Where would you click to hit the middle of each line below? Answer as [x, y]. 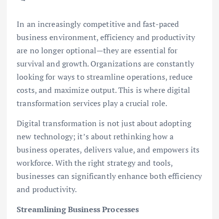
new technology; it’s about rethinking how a [95, 137]
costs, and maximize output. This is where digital [103, 90]
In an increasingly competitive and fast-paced [98, 24]
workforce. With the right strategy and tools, [95, 163]
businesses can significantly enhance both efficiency [109, 176]
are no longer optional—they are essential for [97, 51]
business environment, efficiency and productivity [106, 37]
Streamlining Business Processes [78, 209]
